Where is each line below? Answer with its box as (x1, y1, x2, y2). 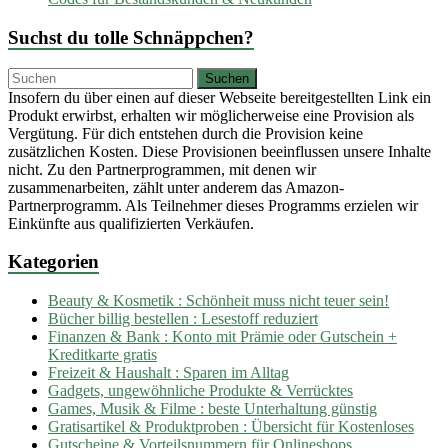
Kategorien (8, 251, 99, 273)
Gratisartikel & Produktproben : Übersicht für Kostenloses (48, 418, 414, 435)
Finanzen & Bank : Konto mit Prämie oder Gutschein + (48, 328, 397, 345)
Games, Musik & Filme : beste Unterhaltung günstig (48, 400, 377, 417)
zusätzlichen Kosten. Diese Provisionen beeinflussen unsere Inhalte (8, 142, 431, 160)
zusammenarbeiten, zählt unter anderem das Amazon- (8, 178, 344, 196)
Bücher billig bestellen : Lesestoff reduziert (48, 310, 318, 327)
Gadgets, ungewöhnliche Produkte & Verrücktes (48, 382, 353, 399)
